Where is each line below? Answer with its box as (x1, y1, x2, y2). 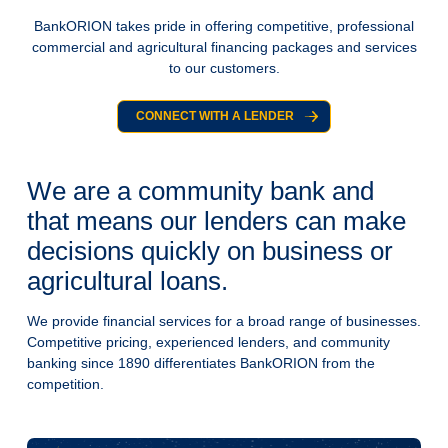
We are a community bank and (26, 177, 374, 206)
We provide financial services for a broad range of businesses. (26, 312, 421, 329)
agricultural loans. (26, 267, 228, 296)
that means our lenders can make (26, 207, 406, 236)
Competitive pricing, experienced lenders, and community (26, 333, 390, 350)
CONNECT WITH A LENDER (135, 109, 294, 124)
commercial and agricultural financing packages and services (31, 38, 417, 55)
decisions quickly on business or (26, 237, 393, 266)
